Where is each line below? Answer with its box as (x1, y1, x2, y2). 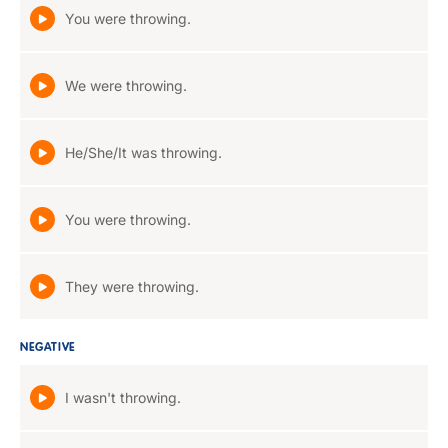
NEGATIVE (20, 342, 76, 354)
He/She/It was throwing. (65, 144, 222, 161)
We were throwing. (65, 77, 187, 94)
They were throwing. (65, 278, 199, 295)
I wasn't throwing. (65, 389, 181, 406)
